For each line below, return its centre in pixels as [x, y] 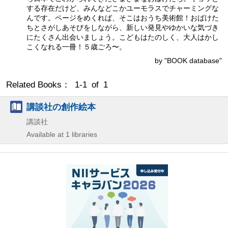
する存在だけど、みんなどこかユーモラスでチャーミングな [123, 8]
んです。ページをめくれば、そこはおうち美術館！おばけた [123, 18]
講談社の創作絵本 [61, 107]
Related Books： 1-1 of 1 [57, 84]
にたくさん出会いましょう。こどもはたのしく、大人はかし [123, 37]
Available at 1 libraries [62, 134]
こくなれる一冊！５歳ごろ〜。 [76, 47]
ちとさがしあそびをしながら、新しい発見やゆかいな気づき [123, 27]
